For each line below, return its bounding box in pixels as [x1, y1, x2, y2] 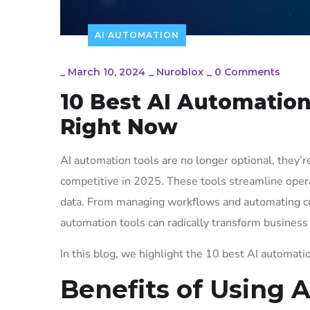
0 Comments [215, 66, 280, 78]
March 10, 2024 [68, 66, 145, 78]
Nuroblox [156, 66, 203, 78]
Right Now [60, 114, 178, 140]
